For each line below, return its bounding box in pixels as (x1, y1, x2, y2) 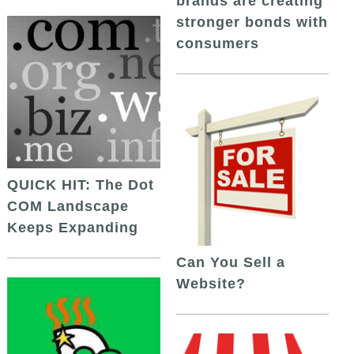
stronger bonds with (175, 14, 328, 31)
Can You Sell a (175, 254, 285, 271)
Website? (175, 276, 246, 292)
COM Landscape (7, 198, 130, 215)
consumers (175, 36, 259, 52)
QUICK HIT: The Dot (7, 177, 155, 194)
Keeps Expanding (7, 220, 139, 236)
